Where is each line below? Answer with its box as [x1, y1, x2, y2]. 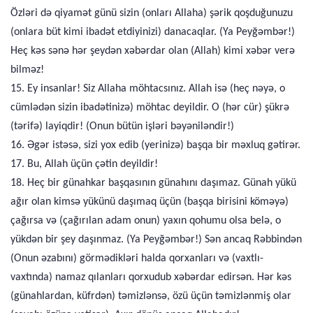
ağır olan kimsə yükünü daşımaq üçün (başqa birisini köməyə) [10, 196, 289, 208]
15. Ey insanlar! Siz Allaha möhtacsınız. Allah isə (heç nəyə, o [10, 83, 285, 94]
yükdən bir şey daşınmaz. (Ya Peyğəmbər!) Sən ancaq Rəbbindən [10, 234, 302, 245]
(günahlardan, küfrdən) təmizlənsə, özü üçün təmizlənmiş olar [10, 291, 291, 302]
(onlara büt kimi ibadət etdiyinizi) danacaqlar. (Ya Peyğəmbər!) [10, 27, 295, 38]
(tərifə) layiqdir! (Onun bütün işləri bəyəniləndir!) [10, 121, 234, 132]
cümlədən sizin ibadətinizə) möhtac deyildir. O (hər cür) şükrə [10, 102, 289, 113]
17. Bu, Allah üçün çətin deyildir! [10, 159, 158, 170]
